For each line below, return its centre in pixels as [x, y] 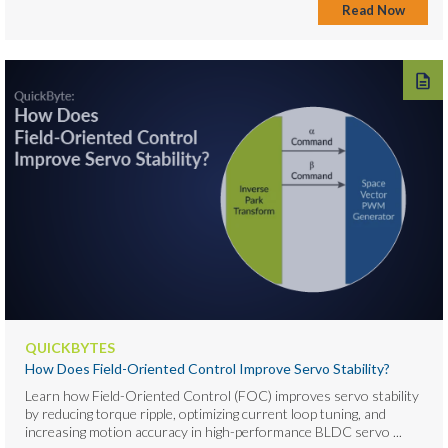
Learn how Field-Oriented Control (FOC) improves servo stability [222, 395]
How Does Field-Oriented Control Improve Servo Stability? [207, 368]
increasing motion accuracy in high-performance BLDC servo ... [213, 431]
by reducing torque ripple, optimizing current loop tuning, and [205, 413]
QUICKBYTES [70, 347]
